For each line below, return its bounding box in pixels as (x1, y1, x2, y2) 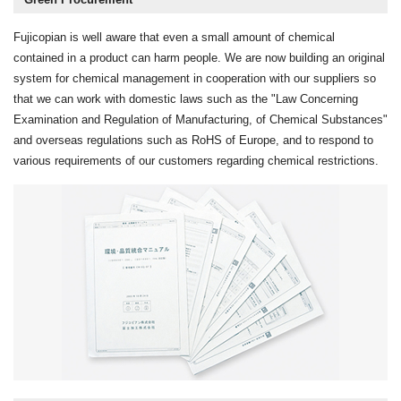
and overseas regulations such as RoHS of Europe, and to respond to (13, 132, 373, 147)
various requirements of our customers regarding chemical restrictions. (13, 153, 379, 167)
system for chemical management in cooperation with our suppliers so (13, 71, 376, 85)
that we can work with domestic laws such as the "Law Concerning (13, 91, 358, 106)
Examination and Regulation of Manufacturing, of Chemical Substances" (13, 112, 388, 126)
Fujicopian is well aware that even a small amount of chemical (13, 30, 335, 44)
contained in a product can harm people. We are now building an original (13, 50, 385, 64)
